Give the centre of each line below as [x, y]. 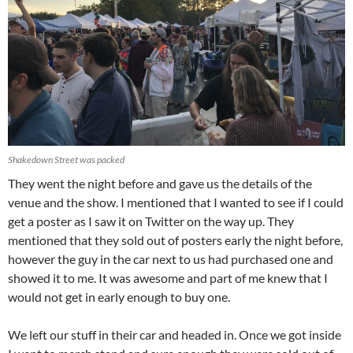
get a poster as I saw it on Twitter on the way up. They [151, 221]
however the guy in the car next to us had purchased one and [171, 258]
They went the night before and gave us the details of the [160, 183]
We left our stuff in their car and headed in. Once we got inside [175, 334]
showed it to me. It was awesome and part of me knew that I [168, 277]
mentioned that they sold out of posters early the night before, [175, 240]
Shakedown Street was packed [66, 159]
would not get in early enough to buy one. [119, 296]
